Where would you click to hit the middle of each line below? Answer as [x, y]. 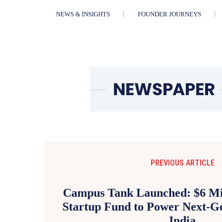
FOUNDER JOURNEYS [169, 14]
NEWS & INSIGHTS [83, 14]
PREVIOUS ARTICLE [182, 163]
